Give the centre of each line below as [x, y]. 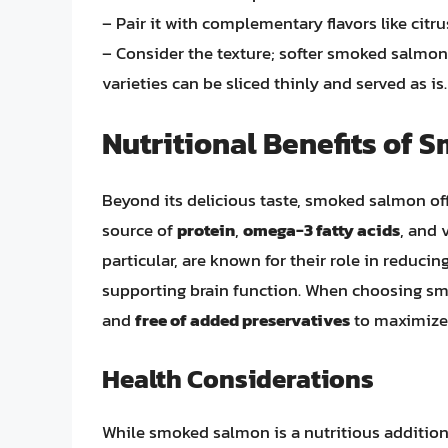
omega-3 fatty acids [321, 230]
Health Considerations [238, 378]
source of [139, 230]
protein [206, 230]
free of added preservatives [242, 320]
